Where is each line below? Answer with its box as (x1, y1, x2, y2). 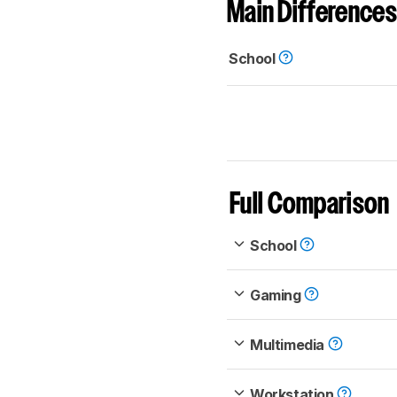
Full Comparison (230, 192, 390, 219)
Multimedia (250, 336, 328, 354)
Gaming (250, 286, 305, 305)
